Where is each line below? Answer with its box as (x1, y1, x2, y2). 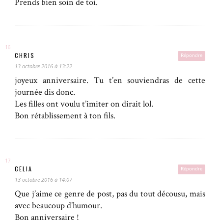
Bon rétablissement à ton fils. (15, 110, 115, 121)
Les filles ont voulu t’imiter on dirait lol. (15, 98, 153, 110)
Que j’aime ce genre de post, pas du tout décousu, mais (15, 188, 205, 199)
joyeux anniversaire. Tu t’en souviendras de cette (15, 74, 205, 86)
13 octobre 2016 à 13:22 (15, 62, 72, 70)
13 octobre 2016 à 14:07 (15, 175, 72, 183)
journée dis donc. (15, 86, 75, 98)
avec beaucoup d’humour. (15, 199, 102, 211)
